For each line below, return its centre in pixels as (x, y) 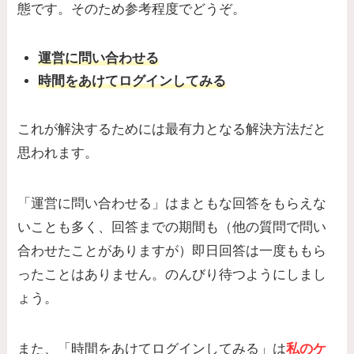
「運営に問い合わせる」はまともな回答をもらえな (172, 203)
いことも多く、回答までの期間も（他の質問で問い (172, 227)
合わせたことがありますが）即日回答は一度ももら (172, 250)
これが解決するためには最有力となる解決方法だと (172, 129)
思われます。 (58, 153)
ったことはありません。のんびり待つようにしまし (172, 274)
